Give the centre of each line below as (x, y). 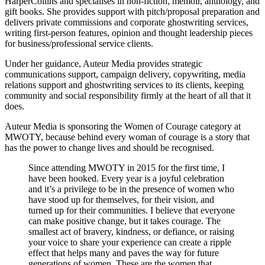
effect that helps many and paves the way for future (124, 253)
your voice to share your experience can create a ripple (130, 242)
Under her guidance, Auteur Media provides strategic (104, 63)
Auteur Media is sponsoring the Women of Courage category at (123, 126)
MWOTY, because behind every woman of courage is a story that (127, 137)
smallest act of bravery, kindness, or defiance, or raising (131, 231)
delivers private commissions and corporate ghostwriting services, (127, 22)
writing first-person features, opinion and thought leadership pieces (129, 33)
